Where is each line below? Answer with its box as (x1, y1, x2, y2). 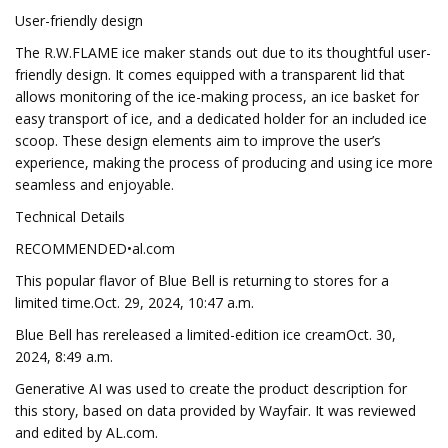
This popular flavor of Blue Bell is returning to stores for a (15, 271, 389, 290)
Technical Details (15, 207, 125, 226)
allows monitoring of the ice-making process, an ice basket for (15, 87, 419, 106)
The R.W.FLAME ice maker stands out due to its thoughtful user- (15, 43, 431, 62)
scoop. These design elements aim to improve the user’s (15, 131, 381, 150)
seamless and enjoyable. (15, 175, 174, 194)
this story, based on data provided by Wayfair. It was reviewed (15, 401, 416, 420)
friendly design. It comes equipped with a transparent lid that (15, 65, 405, 84)
